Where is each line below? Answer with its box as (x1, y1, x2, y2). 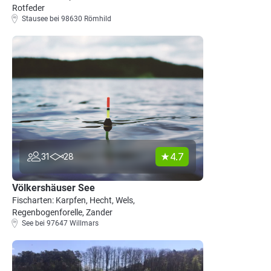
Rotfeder (12, 3, 45, 13)
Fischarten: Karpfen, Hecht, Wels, (12, 195, 135, 205)
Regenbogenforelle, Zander (12, 207, 113, 217)
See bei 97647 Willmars (22, 219, 99, 227)
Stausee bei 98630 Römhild (22, 15, 111, 23)
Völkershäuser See (12, 182, 95, 194)
